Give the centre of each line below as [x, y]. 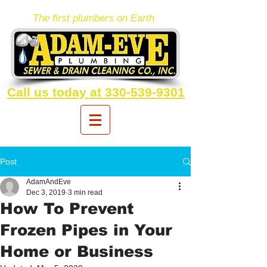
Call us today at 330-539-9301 [96, 92]
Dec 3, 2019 [46, 193]
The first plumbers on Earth [94, 18]
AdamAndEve [49, 182]
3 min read [85, 193]
